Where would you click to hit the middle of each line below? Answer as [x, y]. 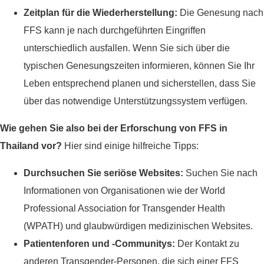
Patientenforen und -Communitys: [99, 244]
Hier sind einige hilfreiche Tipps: [130, 146]
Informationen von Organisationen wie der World [124, 191]
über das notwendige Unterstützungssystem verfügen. [136, 101]
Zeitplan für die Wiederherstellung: [100, 13]
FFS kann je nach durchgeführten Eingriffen [115, 31]
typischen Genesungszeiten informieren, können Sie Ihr [139, 66]
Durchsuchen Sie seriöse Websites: [103, 173]
